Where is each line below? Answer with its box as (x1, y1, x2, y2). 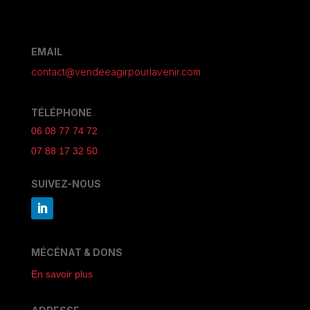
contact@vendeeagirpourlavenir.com (30, 66, 201, 78)
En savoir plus (30, 268, 93, 280)
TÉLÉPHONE (30, 107, 92, 119)
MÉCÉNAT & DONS (30, 246, 122, 259)
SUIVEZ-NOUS (30, 178, 101, 190)
